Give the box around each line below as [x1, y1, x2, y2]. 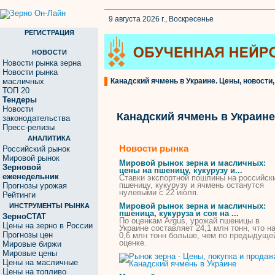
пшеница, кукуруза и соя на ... [119, 209, 239, 218]
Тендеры [2, 95, 37, 104]
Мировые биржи [2, 239, 61, 249]
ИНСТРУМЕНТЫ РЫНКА [9, 202, 90, 209]
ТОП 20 [2, 86, 29, 95]
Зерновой [2, 163, 41, 172]
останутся [224, 180, 264, 190]
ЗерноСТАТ [2, 212, 46, 221]
